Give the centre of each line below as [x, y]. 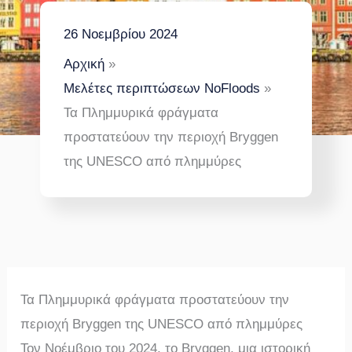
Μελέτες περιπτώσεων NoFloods [162, 88]
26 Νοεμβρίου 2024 [121, 34]
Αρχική [84, 64]
